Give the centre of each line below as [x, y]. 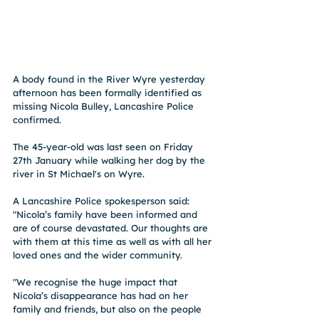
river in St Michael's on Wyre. [80, 173]
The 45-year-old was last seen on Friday [104, 146]
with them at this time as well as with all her [114, 241]
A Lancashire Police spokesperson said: [103, 200]
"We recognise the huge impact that [96, 282]
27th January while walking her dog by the [110, 160]
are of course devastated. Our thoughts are [112, 228]
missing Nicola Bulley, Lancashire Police [105, 106]
